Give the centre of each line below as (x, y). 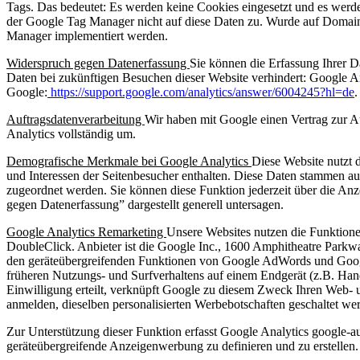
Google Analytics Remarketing (86, 232)
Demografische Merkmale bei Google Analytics (129, 162)
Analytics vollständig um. (71, 134)
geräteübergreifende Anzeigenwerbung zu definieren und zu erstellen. (182, 346)
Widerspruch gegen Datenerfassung (98, 63)
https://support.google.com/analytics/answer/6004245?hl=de (201, 92)
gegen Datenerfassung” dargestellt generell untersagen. (145, 205)
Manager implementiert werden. (87, 36)
